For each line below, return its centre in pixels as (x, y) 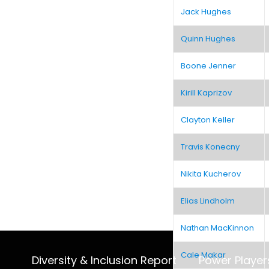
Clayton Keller (208, 119)
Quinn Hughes (208, 38)
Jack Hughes (206, 11)
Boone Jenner (209, 65)
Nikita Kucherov (211, 174)
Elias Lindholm (208, 201)
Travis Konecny (210, 147)
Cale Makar (204, 255)
